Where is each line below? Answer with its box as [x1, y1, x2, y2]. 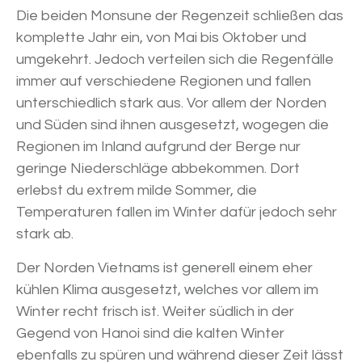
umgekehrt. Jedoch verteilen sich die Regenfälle [16, 52, 334, 68]
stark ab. [16, 226, 74, 242]
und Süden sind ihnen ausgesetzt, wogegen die [16, 117, 329, 133]
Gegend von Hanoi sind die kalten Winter [16, 326, 284, 342]
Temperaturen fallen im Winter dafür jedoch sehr [16, 204, 337, 221]
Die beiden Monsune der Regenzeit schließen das [16, 8, 343, 24]
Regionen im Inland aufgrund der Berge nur [16, 139, 301, 155]
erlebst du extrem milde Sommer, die [16, 183, 257, 199]
